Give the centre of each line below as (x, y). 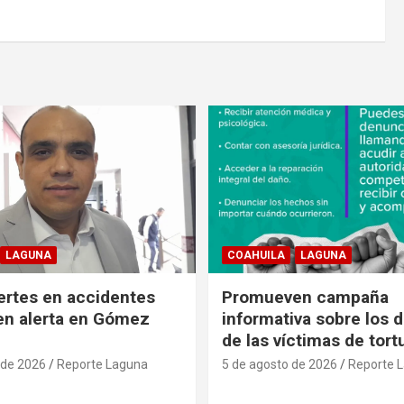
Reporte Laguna (102, 364)
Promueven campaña (305, 297)
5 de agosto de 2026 (280, 364)
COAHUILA (256, 255)
